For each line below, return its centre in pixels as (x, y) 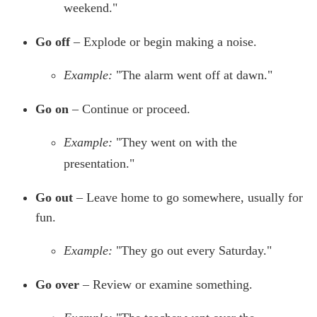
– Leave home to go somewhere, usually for (188, 198)
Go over (57, 285)
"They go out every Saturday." (194, 251)
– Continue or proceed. (129, 109)
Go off (53, 42)
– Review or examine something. (166, 285)
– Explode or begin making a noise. (163, 42)
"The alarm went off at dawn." (194, 75)
